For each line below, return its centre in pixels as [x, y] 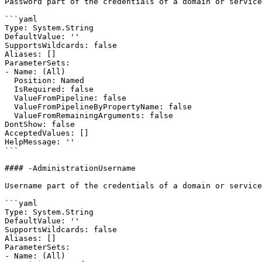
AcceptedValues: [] [47, 133]
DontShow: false [40, 124]
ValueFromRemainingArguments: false [9, 116]
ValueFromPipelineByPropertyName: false [9, 107]
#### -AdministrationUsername [70, 168]
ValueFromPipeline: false [9, 98]
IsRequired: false [9, 89]
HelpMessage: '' [40, 142]
